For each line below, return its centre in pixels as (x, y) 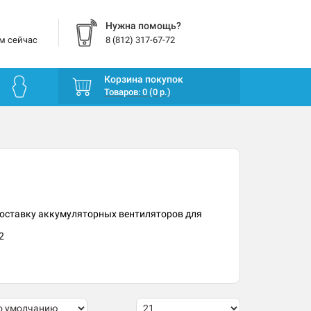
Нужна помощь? (143, 26)
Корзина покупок (143, 79)
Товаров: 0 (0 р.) (137, 92)
